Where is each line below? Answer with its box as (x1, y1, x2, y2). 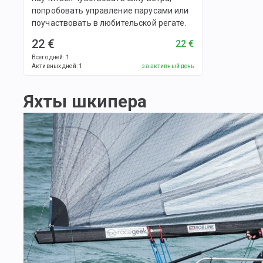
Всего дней (32, 54, 63, 61)
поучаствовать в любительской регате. (32, 18, 187, 28)
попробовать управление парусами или (32, 6, 189, 16)
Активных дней (32, 63, 76, 70)
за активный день (142, 63, 194, 70)
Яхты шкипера (23, 91, 147, 112)
